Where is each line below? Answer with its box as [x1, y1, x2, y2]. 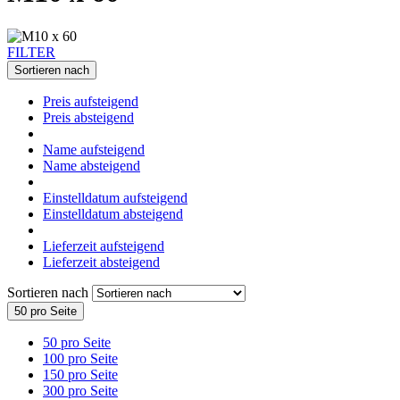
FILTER [7, 44, 55, 60]
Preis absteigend [43, 109, 134, 125]
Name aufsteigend [43, 141, 145, 157]
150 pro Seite [43, 366, 118, 382]
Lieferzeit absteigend [43, 254, 160, 270]
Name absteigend [43, 157, 140, 173]
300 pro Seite [43, 382, 118, 398]
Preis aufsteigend [43, 93, 138, 109]
